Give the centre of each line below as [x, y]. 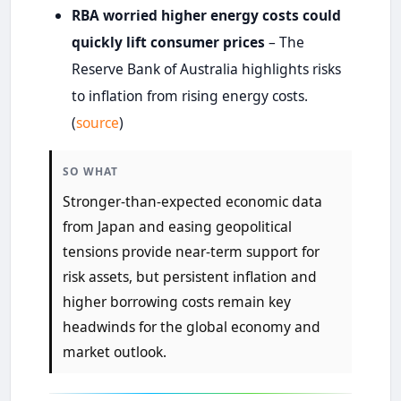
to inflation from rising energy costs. [189, 95]
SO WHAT [90, 171]
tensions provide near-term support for [191, 251]
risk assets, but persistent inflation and [189, 276]
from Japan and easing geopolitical [177, 226]
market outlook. [114, 351]
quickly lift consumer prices [168, 42]
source [97, 122]
